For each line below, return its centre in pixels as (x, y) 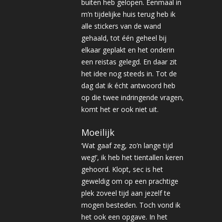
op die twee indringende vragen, (133, 97)
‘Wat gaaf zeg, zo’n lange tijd (127, 145)
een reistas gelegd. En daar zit (129, 62)
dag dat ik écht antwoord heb (128, 85)
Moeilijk (98, 132)
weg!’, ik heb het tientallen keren (132, 157)
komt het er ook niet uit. (120, 109)
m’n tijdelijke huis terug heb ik (128, 14)
